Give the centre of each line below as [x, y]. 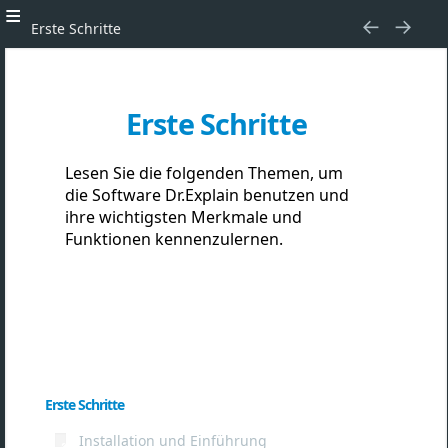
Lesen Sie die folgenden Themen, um [204, 173]
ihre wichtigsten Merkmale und [183, 217]
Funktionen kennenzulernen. [174, 239]
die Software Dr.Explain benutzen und [207, 195]
